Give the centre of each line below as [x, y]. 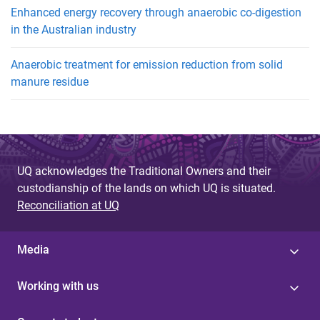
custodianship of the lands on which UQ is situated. [146, 188]
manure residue [50, 81]
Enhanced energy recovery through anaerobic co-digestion [156, 12]
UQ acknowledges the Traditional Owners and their [144, 171]
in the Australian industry [74, 29]
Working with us [58, 286]
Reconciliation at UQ [68, 205]
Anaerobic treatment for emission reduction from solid [147, 64]
